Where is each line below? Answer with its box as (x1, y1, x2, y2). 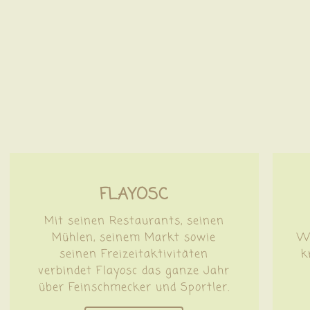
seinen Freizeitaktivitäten (60, 246, 209, 263)
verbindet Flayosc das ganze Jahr (38, 262, 230, 280)
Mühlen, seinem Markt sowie (52, 229, 217, 246)
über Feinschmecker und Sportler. (38, 279, 230, 296)
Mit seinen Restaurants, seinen (44, 212, 224, 230)
